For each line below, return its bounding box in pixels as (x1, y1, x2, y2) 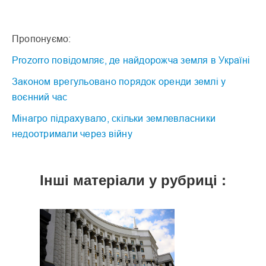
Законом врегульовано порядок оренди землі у (12, 75, 226, 87)
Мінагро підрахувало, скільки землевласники (12, 112, 216, 123)
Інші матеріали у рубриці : (40, 169, 226, 189)
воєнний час (12, 91, 68, 102)
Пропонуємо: (12, 33, 71, 44)
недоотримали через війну (12, 128, 132, 139)
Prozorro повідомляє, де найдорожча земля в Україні (12, 54, 250, 65)
